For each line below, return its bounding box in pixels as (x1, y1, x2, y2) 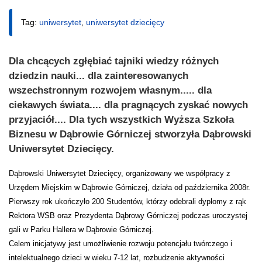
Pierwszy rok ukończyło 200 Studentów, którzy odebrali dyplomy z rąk (9, 196, 246, 206)
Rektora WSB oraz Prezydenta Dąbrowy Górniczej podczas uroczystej (9, 211, 247, 220)
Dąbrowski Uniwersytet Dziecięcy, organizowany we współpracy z (9, 168, 230, 178)
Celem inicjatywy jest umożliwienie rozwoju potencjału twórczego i (9, 239, 232, 248)
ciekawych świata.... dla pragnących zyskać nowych (9, 99, 248, 111)
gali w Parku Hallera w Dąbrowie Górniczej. (9, 225, 154, 234)
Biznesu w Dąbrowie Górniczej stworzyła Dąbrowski (9, 128, 251, 140)
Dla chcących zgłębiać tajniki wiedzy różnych (9, 55, 219, 67)
